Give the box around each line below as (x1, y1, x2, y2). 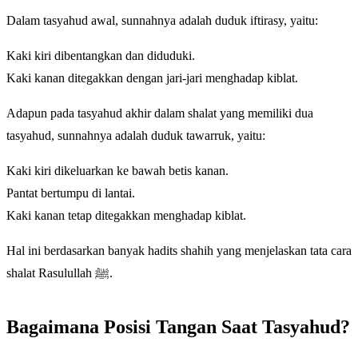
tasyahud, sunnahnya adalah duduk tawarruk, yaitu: (6, 128, 265, 142)
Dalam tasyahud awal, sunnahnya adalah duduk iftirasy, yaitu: (6, 13, 318, 27)
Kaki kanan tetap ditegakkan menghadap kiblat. (6, 208, 246, 222)
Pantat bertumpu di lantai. (6, 185, 135, 200)
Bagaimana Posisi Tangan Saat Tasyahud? (6, 316, 350, 337)
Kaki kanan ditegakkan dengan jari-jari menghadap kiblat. (6, 70, 298, 85)
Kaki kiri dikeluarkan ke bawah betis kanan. (6, 163, 229, 177)
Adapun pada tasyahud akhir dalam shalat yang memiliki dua (6, 105, 313, 120)
